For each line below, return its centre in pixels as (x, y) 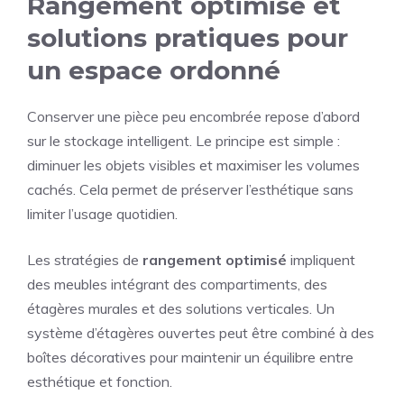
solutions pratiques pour (188, 38)
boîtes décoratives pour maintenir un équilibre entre (190, 358)
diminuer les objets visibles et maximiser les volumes (193, 165)
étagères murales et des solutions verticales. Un (181, 309)
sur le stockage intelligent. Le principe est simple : (184, 141)
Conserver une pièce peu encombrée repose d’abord (193, 117)
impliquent (321, 260)
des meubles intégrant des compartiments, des (177, 285)
